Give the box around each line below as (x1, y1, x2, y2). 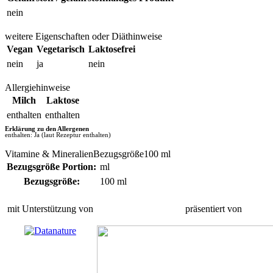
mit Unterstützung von (7, 203, 93, 214)
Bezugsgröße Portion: (7, 161, 96, 172)
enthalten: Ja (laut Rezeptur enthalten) (5, 130, 111, 138)
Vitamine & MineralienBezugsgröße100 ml (5, 148, 171, 159)
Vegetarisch (37, 43, 85, 54)
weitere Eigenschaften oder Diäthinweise (5, 30, 162, 41)
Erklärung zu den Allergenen (5, 124, 89, 132)
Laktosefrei (88, 43, 135, 54)
